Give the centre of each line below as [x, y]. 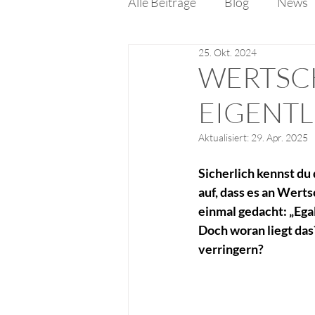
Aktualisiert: [225, 137]
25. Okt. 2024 [227, 52]
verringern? [231, 249]
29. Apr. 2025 [279, 137]
